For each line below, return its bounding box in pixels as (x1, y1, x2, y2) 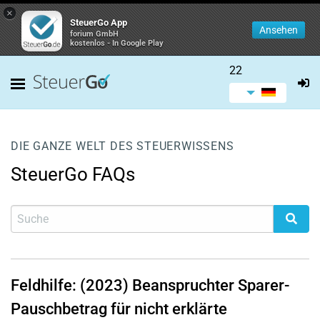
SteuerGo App (70, 17, 127, 28)
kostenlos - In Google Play (70, 39, 164, 48)
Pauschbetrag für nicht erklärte (11, 300, 227, 318)
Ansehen (259, 24, 298, 36)
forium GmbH (70, 29, 119, 39)
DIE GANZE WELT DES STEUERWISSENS (11, 139, 234, 153)
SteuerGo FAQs (11, 164, 135, 185)
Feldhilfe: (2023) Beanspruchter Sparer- (11, 276, 289, 294)
